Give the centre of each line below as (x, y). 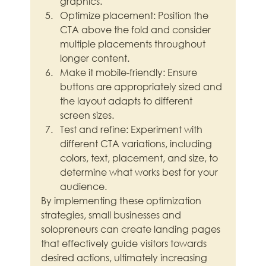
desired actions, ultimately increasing (126, 258)
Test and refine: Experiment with (133, 129)
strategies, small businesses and (113, 215)
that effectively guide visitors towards (125, 243)
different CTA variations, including (137, 144)
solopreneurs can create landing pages (132, 229)
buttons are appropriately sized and (142, 87)
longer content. (95, 58)
